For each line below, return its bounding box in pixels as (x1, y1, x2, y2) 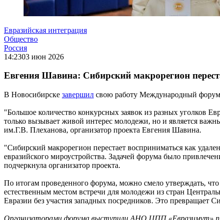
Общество (4, 34, 38, 43)
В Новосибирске (4, 90, 62, 99)
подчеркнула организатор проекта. (4, 161, 120, 170)
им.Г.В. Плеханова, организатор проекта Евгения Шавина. (4, 126, 201, 135)
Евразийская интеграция (4, 26, 87, 34)
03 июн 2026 (22, 52, 64, 61)
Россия (4, 43, 27, 52)
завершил (62, 90, 94, 99)
